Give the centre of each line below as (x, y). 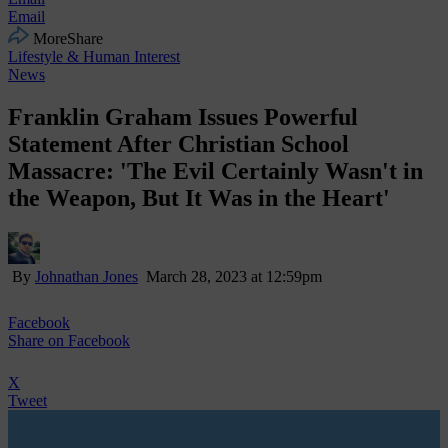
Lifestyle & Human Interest (94, 56)
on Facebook (87, 340)
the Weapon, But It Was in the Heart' (199, 197)
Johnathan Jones (86, 276)
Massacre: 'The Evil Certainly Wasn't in (215, 170)
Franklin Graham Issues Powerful (183, 116)
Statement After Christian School (178, 143)
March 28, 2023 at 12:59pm (232, 276)
